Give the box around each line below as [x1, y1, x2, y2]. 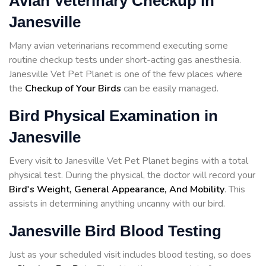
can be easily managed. [121, 82, 218, 96]
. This [224, 183, 245, 197]
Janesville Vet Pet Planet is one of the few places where [9, 68, 242, 81]
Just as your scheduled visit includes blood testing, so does [9, 248, 251, 262]
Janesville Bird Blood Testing [9, 222, 226, 240]
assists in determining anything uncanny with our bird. [9, 197, 225, 211]
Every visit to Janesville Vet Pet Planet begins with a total [9, 154, 248, 168]
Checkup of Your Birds [25, 82, 121, 96]
